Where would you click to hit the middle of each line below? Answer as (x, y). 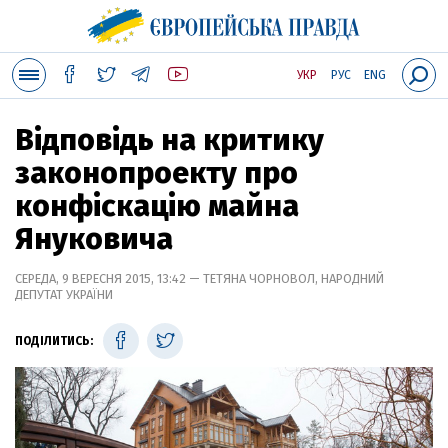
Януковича (94, 239)
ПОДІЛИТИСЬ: (54, 341)
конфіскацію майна (157, 206)
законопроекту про (156, 173)
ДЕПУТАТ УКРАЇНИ (64, 294)
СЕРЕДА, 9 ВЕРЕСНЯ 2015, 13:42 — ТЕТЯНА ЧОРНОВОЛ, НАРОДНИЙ (199, 278)
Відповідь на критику (169, 140)
